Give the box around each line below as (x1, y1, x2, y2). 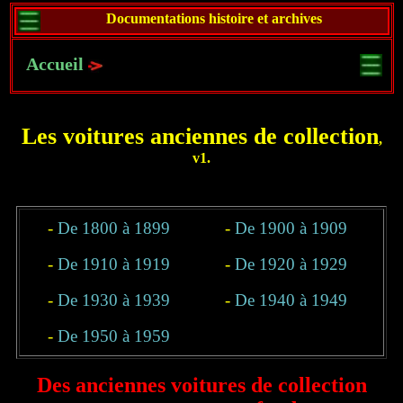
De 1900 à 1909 (235, 219, 348, 237)
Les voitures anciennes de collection (21, 123, 379, 149)
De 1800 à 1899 (58, 219, 171, 237)
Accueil (21, 54, 88, 74)
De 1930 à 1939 (58, 291, 171, 309)
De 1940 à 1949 (235, 291, 348, 309)
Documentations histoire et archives (106, 11, 322, 26)
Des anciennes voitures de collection (36, 373, 367, 398)
